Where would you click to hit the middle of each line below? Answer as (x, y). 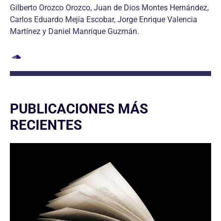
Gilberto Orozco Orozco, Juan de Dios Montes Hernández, (109, 8)
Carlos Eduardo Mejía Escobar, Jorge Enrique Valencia (104, 19)
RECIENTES (46, 125)
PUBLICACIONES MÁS (79, 109)
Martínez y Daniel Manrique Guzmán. (74, 31)
